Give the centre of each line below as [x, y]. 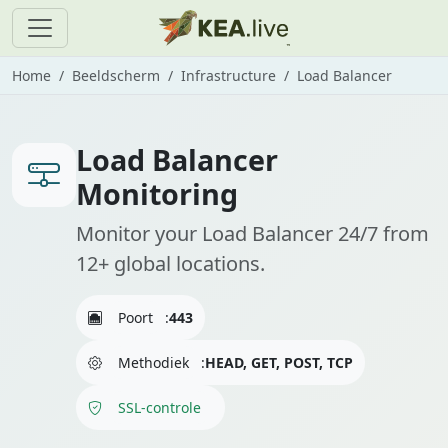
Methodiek [153, 362]
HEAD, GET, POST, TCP [279, 362]
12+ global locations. [170, 263]
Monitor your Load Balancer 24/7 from [252, 233]
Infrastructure [228, 75]
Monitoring [157, 193]
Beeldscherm [116, 75]
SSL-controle [159, 407]
